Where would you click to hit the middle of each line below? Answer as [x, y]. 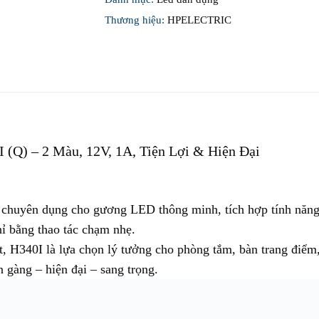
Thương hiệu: [136, 20]
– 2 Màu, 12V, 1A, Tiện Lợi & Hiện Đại [144, 151]
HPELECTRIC [199, 20]
